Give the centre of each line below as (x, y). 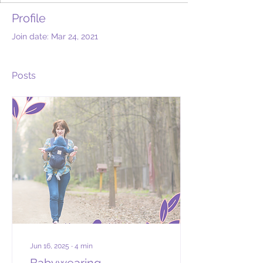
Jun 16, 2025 (50, 246)
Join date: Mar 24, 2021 (55, 36)
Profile (29, 18)
